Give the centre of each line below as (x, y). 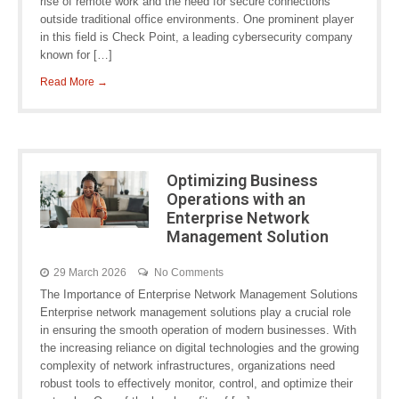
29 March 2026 (90, 273)
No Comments (189, 273)
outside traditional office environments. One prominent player (197, 19)
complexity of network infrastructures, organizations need (187, 366)
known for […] (76, 55)
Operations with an (236, 199)
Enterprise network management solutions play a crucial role (195, 312)
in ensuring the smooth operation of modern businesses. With (198, 330)
